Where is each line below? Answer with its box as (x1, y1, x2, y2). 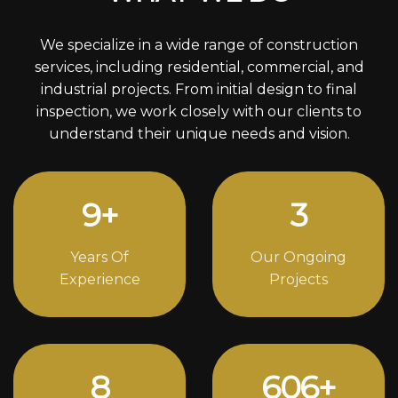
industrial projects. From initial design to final (41, 80, 357, 98)
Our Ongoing (251, 248, 346, 266)
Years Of (70, 248, 129, 266)
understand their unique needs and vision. (48, 124, 350, 142)
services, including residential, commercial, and (34, 58, 364, 76)
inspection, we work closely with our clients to (36, 102, 362, 120)
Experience (59, 270, 140, 288)
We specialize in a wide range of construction (40, 36, 358, 53)
